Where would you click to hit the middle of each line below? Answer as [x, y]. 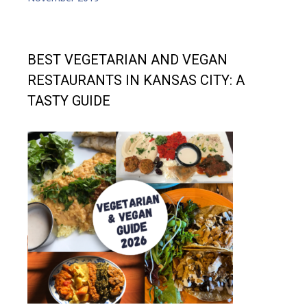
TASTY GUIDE [69, 100]
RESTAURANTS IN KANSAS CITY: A [136, 80]
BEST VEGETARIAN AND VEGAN [127, 59]
